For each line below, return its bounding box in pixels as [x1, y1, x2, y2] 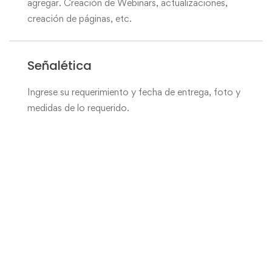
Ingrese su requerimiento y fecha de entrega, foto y [27, 86, 240, 98]
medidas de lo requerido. [27, 102, 129, 114]
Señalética [27, 57, 92, 74]
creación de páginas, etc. [27, 13, 132, 24]
